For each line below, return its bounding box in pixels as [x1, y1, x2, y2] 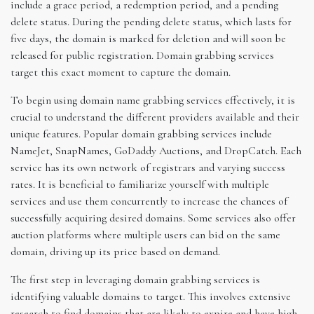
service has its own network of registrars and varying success [11, 160, 285, 175]
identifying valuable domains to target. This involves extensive [11, 289, 291, 303]
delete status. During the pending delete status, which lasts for [11, 14, 292, 29]
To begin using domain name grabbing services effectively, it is [11, 93, 295, 107]
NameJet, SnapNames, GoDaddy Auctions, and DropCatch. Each [11, 143, 301, 158]
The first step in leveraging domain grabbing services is [11, 272, 260, 287]
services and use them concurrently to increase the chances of [11, 193, 287, 208]
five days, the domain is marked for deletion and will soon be [11, 31, 286, 46]
